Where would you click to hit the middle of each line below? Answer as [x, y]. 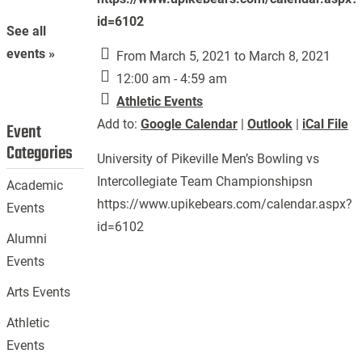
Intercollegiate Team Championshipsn [205, 181]
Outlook [270, 124]
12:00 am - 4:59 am [170, 79]
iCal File [326, 124]
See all [27, 32]
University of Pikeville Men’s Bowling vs [208, 159]
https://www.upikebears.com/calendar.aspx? [225, 204]
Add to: [119, 124]
